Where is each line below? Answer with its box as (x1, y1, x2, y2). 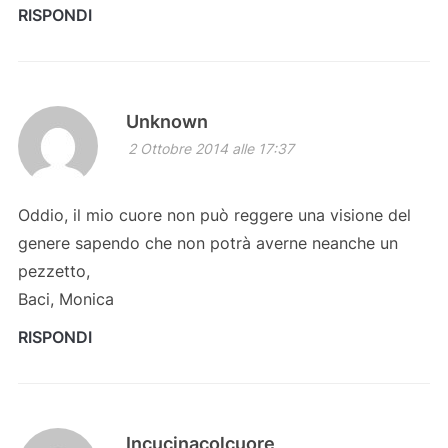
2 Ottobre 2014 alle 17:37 (127, 139, 294, 157)
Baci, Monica (17, 288, 114, 309)
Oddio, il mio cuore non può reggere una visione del (17, 204, 411, 225)
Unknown (125, 110, 208, 132)
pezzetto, (17, 260, 90, 281)
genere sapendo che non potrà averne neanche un (17, 232, 398, 253)
